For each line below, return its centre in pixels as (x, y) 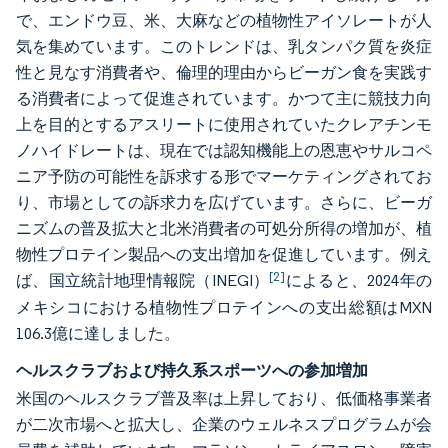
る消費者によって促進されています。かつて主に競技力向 (224, 98)
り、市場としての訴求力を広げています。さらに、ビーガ (224, 202)
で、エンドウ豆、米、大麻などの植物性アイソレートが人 (224, 20)
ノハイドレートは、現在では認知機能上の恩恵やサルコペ (224, 150)
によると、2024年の (359, 280)
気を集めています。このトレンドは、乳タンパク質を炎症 (224, 46)
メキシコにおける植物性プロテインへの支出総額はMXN (224, 307)
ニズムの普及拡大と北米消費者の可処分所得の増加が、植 (224, 228)
